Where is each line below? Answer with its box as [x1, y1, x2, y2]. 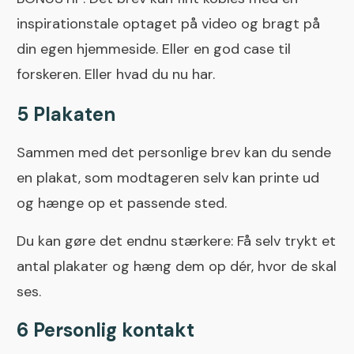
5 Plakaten [17, 102, 115, 127]
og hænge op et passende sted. [17, 194, 227, 213]
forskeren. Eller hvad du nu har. [17, 65, 215, 85]
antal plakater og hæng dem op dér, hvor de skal [17, 257, 337, 277]
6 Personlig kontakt [17, 318, 194, 343]
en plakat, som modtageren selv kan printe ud [17, 168, 319, 188]
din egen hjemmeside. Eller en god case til [17, 40, 291, 59]
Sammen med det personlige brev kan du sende [17, 143, 331, 163]
